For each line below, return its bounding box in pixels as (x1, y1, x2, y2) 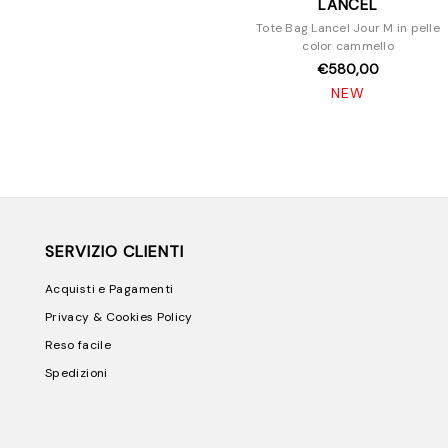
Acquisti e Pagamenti (45, 281, 174, 298)
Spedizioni (45, 365, 108, 382)
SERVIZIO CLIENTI (45, 241, 184, 263)
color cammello (302, 38, 394, 55)
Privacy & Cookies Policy (45, 309, 193, 326)
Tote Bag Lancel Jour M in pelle (256, 20, 440, 37)
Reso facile (45, 337, 112, 354)
